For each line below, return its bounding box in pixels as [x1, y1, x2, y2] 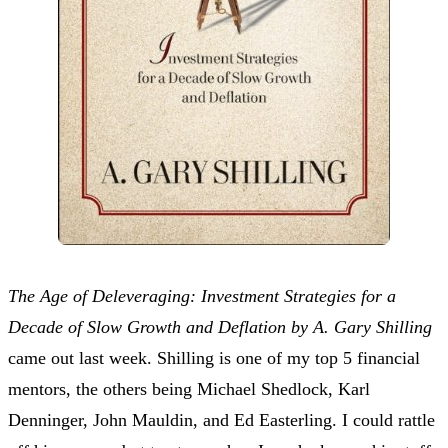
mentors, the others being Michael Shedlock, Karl [8, 378, 370, 399]
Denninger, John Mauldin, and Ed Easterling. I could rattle [8, 409, 435, 430]
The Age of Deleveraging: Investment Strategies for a [8, 285, 396, 306]
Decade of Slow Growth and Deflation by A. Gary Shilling [8, 316, 432, 337]
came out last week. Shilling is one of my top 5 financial [8, 347, 420, 368]
